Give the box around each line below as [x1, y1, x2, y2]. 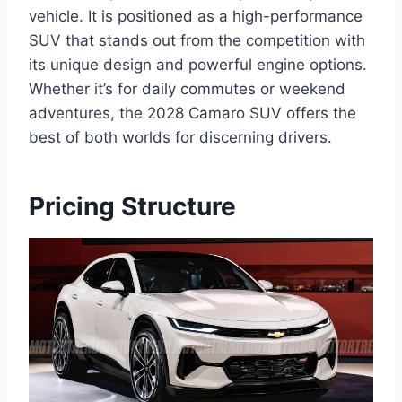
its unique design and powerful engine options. [29, 56, 367, 74]
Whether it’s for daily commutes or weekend [29, 80, 345, 99]
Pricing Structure [29, 191, 236, 223]
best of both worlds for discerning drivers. [29, 128, 332, 147]
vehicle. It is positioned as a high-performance [29, 7, 363, 26]
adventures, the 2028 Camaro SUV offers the [29, 104, 356, 123]
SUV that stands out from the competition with [29, 31, 365, 50]
